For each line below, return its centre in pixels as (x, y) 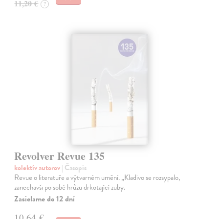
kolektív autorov (38, 167)
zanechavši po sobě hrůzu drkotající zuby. (70, 187)
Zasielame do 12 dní (45, 199)
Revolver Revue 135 (60, 155)
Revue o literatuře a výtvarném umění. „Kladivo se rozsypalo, (98, 177)
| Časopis (74, 167)
